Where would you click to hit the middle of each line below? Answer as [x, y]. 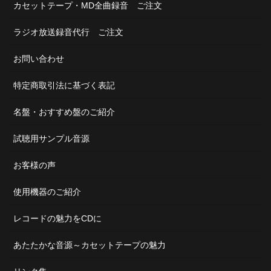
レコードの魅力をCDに [57, 219]
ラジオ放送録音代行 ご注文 [68, 32]
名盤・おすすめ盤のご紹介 [64, 112]
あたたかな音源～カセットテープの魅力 [90, 245]
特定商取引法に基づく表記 [64, 86]
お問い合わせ [39, 59]
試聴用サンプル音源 [51, 139]
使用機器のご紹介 [47, 192]
